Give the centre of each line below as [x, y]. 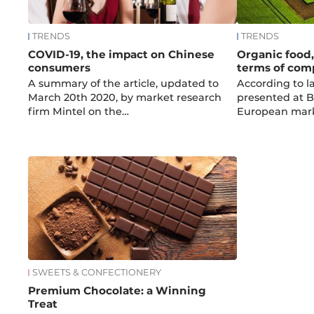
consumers [60, 68]
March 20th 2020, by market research [125, 98]
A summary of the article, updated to [124, 84]
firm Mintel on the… [79, 112]
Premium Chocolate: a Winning [117, 290]
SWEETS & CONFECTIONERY [97, 272]
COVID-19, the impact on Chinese [122, 55]
